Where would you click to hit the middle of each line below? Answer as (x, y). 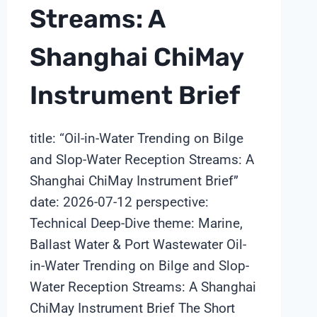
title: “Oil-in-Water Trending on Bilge (136, 138)
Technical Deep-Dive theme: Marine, (136, 223)
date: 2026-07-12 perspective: (119, 202)
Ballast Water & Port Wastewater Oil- (138, 244)
